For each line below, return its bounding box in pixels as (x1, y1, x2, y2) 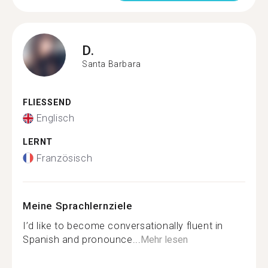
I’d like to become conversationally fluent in (23, 220, 224, 232)
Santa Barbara (82, 59, 141, 69)
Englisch (36, 112, 75, 124)
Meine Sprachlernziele (23, 199, 133, 212)
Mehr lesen (141, 233, 188, 245)
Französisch (36, 152, 93, 164)
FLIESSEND (23, 97, 65, 108)
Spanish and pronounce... (23, 233, 141, 245)
